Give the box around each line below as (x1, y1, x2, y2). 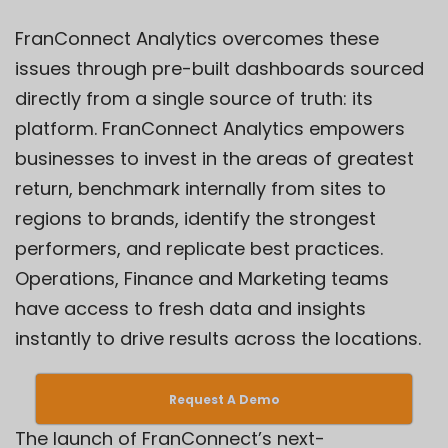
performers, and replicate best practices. (15, 235, 383, 261)
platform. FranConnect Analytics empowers (15, 115, 405, 141)
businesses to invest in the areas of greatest (15, 145, 414, 171)
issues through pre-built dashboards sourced (15, 55, 424, 81)
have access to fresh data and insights (15, 295, 366, 321)
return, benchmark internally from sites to (15, 175, 386, 201)
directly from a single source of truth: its (15, 85, 373, 111)
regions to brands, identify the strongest (15, 205, 376, 231)
